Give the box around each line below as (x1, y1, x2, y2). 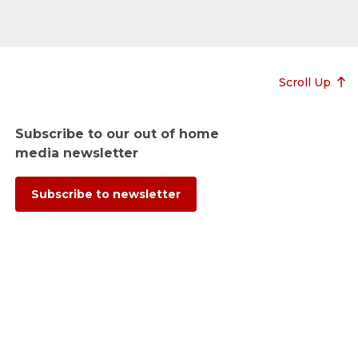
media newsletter (14, 145, 138, 161)
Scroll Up (279, 75, 331, 89)
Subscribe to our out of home (14, 126, 219, 142)
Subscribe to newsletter (30, 187, 181, 202)
